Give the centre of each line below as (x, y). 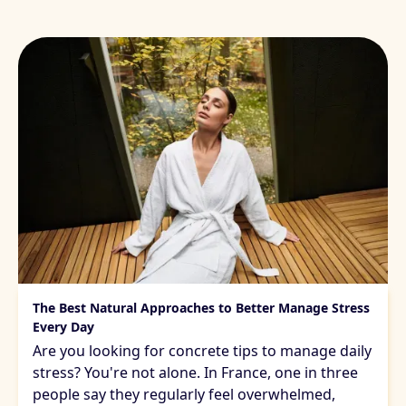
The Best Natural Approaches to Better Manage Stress (201, 307)
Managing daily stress (96, 297)
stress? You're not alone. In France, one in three (195, 372)
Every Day (63, 326)
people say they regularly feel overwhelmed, (184, 394)
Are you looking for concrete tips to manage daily (202, 350)
